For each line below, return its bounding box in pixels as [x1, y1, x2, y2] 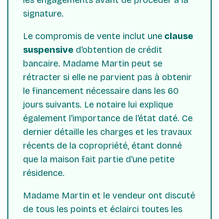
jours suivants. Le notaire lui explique [23, 99, 173, 110]
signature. [23, 8, 64, 19]
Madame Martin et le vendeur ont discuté [23, 190, 195, 201]
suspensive [23, 44, 73, 55]
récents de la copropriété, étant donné [23, 140, 182, 151]
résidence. [23, 167, 65, 178]
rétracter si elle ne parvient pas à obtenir [23, 71, 192, 83]
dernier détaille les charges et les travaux [23, 126, 192, 137]
